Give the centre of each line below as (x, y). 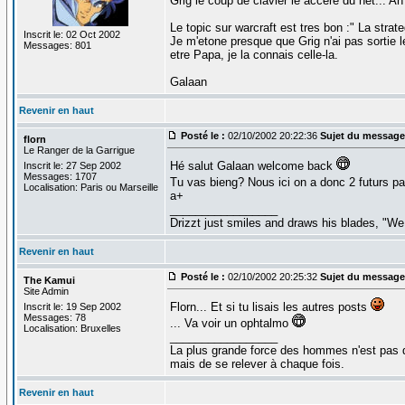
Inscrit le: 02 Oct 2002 (71, 34)
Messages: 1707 (60, 176)
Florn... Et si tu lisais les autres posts (270, 306)
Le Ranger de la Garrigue (79, 150)
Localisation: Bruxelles (72, 328)
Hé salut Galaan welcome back (253, 165)
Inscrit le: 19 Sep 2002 (72, 306)
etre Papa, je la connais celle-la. (254, 54)
